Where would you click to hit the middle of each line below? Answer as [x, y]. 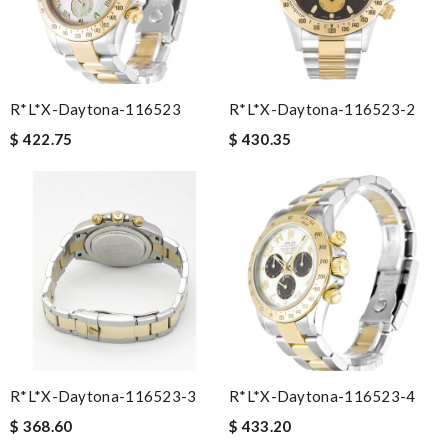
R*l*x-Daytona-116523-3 [103, 396]
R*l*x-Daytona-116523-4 [322, 396]
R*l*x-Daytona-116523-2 [322, 109]
